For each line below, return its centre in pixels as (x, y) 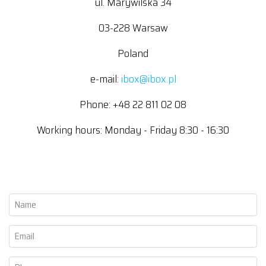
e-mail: (105, 79)
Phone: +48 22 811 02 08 (133, 104)
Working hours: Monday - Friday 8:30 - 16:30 (133, 130)
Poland (133, 53)
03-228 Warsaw (133, 28)
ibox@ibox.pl (148, 79)
